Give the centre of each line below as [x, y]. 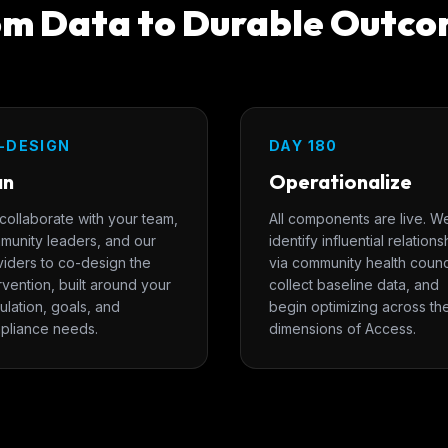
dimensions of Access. [342, 328]
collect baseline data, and [354, 284]
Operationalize [340, 181]
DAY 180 [303, 145]
